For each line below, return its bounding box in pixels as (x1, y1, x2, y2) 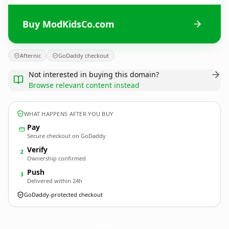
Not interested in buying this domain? (29, 70, 159, 79)
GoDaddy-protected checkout (24, 191, 103, 198)
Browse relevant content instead (29, 80, 140, 90)
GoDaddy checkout (58, 52, 109, 59)
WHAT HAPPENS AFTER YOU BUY (24, 109, 113, 118)
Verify (27, 145, 48, 154)
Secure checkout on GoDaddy (27, 132, 106, 140)
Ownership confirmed (27, 154, 86, 162)
